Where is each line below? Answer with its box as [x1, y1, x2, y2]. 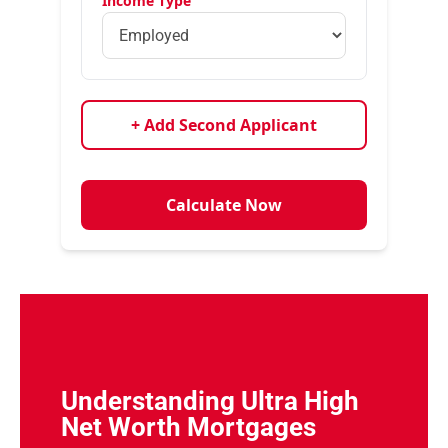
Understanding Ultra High [60, 386, 359, 416]
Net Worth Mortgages [60, 412, 316, 442]
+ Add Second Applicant [130, 114, 317, 136]
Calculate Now [165, 194, 282, 216]
